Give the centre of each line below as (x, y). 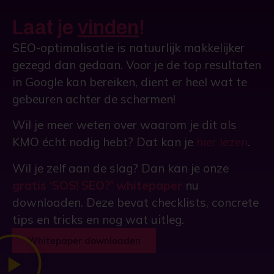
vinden (108, 27)
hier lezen (222, 142)
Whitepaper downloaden (84, 240)
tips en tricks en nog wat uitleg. (100, 219)
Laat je (45, 27)
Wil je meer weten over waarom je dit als (124, 125)
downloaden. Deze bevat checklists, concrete (135, 202)
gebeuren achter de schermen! (94, 99)
